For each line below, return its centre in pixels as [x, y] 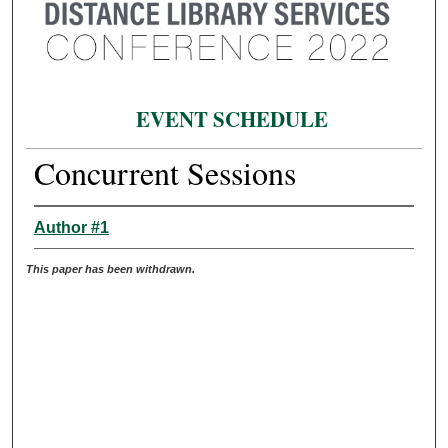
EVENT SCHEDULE [231, 119]
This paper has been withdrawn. [111, 268]
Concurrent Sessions [164, 172]
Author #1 [71, 227]
